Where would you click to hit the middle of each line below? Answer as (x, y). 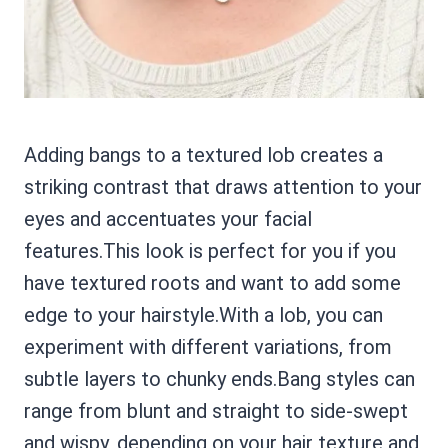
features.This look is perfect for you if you (210, 251)
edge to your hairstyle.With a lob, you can (203, 315)
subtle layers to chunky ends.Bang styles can (219, 379)
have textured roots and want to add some (212, 283)
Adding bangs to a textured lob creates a (203, 155)
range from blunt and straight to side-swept (216, 411)
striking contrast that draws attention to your (223, 187)
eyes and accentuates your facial (168, 219)
